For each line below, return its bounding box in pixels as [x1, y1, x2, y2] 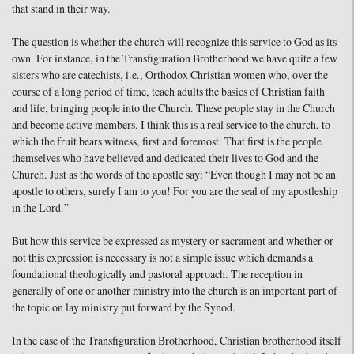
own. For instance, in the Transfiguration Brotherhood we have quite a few [12, 51, 337, 66]
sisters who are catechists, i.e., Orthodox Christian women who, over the [12, 68, 328, 83]
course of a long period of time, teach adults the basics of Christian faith [12, 85, 325, 100]
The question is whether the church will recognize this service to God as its [12, 35, 337, 50]
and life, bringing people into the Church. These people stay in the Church [12, 101, 335, 116]
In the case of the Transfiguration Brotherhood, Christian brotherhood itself [12, 333, 341, 348]
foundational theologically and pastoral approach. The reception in [12, 267, 303, 282]
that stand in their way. [12, 2, 111, 17]
